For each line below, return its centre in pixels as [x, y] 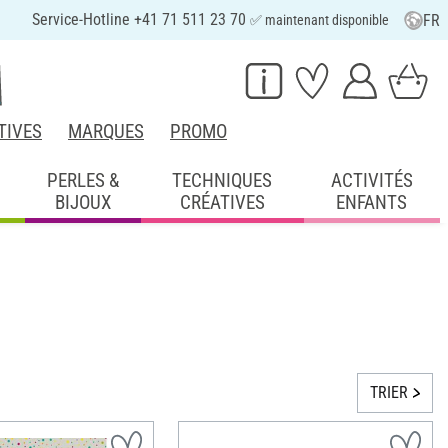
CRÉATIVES [222, 202]
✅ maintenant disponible [319, 20]
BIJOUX [83, 202]
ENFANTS [372, 202]
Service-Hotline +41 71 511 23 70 [140, 19]
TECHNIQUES [222, 180]
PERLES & [83, 180]
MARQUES [106, 131]
